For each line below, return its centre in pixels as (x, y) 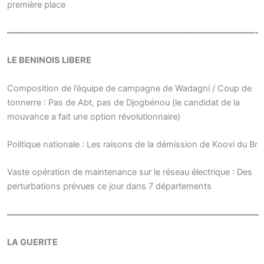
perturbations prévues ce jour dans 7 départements (109, 187)
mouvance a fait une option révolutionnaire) (94, 116)
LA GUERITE (32, 242)
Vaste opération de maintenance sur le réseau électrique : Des (130, 172)
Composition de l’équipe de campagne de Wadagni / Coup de (129, 88)
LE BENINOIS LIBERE (49, 60)
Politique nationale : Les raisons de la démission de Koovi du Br (132, 145)
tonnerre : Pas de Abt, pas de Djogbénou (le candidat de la (123, 102)
